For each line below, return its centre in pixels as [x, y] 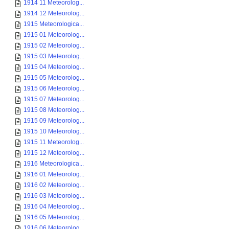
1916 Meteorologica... [54, 164]
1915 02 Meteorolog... [54, 45]
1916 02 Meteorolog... [54, 185]
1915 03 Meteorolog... [54, 56]
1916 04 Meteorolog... [54, 207]
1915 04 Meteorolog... [54, 67]
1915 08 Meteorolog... [54, 110]
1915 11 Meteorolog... [54, 142]
